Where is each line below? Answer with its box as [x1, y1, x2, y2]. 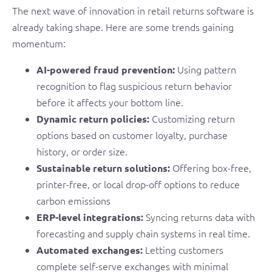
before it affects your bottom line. [36, 95, 183, 109]
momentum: [12, 36, 66, 50]
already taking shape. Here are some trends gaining [12, 19, 234, 33]
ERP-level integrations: [36, 210, 143, 223]
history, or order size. [36, 144, 127, 158]
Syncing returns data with [143, 209, 255, 223]
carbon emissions [36, 193, 110, 207]
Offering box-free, [170, 160, 251, 174]
